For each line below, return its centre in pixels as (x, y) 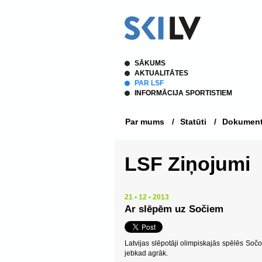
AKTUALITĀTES (161, 73)
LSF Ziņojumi (187, 164)
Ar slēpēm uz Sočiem (174, 209)
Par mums (145, 122)
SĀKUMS (150, 63)
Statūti (193, 122)
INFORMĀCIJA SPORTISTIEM (183, 93)
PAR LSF (149, 83)
